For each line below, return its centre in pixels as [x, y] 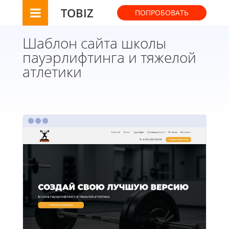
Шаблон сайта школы [94, 43]
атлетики [52, 71]
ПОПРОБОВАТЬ [162, 13]
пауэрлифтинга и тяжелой [109, 57]
